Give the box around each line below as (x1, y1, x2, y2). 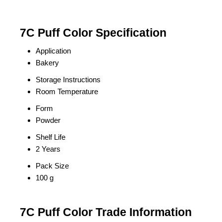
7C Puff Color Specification (20, 27, 166, 39)
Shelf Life (36, 133, 65, 141)
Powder (36, 116, 60, 124)
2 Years (36, 145, 60, 153)
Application (36, 47, 71, 55)
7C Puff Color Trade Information (20, 206, 192, 219)
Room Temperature (36, 87, 98, 96)
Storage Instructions (36, 75, 101, 84)
